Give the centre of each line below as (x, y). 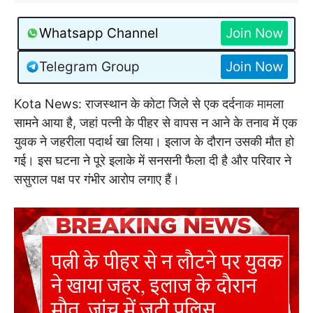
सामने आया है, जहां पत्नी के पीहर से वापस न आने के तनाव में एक (155, 122)
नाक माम (254, 103)
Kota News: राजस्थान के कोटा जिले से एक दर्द (124, 103)
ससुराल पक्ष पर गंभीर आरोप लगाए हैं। (97, 179)
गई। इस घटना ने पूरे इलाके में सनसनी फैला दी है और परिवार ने (153, 160)
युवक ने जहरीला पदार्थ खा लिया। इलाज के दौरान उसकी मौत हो (154, 141)
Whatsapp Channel (99, 34)
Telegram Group (89, 67)
